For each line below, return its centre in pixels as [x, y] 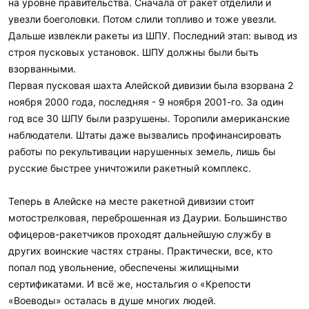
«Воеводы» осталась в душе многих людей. [112, 300]
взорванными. [42, 69]
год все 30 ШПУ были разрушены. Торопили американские [149, 118]
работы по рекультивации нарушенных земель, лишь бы [142, 151]
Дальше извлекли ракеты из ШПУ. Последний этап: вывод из [153, 36]
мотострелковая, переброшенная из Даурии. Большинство [148, 218]
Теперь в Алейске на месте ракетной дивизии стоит [131, 201]
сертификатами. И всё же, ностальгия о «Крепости [129, 284]
